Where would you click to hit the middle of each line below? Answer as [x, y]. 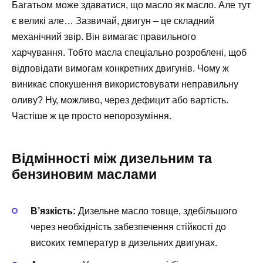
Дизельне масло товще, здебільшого [156, 211]
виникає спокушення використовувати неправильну [125, 84]
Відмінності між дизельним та [112, 158]
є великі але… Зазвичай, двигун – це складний [113, 21]
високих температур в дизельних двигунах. [124, 242]
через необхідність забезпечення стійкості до [128, 227]
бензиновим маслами [84, 174]
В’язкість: [53, 211]
